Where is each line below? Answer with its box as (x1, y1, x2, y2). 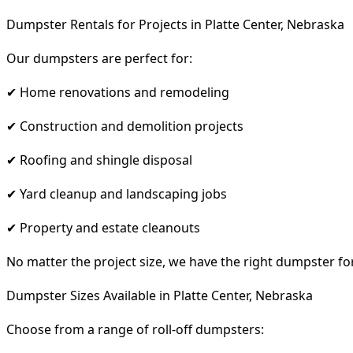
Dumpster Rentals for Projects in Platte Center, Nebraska (6, 15, 344, 33)
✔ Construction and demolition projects (6, 117, 243, 135)
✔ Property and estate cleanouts (6, 218, 200, 236)
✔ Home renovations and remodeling (6, 83, 229, 101)
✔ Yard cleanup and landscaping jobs (6, 184, 227, 203)
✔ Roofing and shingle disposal (6, 150, 192, 169)
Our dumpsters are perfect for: (6, 49, 192, 67)
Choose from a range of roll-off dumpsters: (6, 320, 264, 338)
